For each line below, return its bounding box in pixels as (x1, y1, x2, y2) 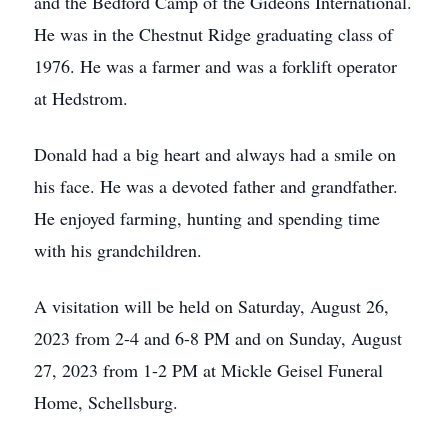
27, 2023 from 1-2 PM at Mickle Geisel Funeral (34, 358, 383, 382)
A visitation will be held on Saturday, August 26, (34, 294, 389, 318)
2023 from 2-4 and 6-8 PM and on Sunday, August (34, 326, 402, 350)
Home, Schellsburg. (34, 390, 178, 414)
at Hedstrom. (34, 86, 128, 110)
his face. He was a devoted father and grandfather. (34, 174, 398, 198)
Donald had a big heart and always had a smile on (34, 142, 396, 166)
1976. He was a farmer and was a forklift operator (34, 54, 397, 78)
